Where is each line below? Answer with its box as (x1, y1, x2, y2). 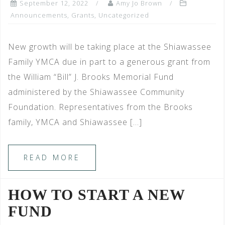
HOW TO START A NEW (8, 186, 185, 203)
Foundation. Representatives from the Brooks (8, 101, 193, 113)
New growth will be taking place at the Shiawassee (8, 41, 211, 52)
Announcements (11, 10, 67, 20)
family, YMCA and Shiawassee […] (8, 116, 142, 128)
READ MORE (24, 152, 80, 162)
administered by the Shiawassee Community (8, 86, 184, 97)
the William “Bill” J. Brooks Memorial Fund (8, 71, 174, 82)
